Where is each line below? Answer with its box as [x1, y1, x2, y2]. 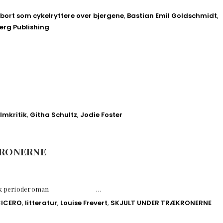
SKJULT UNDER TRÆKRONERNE [111, 198, 212, 208]
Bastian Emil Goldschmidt [127, 10, 217, 20]
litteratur [25, 198, 57, 208]
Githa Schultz [30, 110, 77, 120]
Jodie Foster [80, 110, 122, 120]
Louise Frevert [60, 198, 108, 208]
